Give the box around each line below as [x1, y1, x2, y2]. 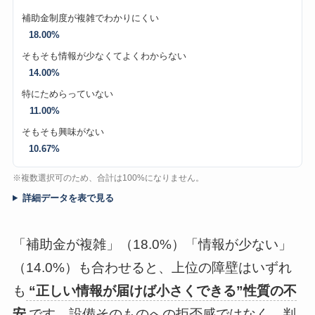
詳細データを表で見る [22, 192, 114, 203]
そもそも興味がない [21, 127, 104, 138]
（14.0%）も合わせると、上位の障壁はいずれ [12, 259, 292, 275]
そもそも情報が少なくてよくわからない [21, 51, 186, 62]
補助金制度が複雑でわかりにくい [21, 13, 159, 24]
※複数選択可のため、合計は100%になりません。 [12, 174, 204, 183]
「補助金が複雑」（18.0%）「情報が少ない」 [12, 236, 292, 252]
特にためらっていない [21, 89, 113, 100]
